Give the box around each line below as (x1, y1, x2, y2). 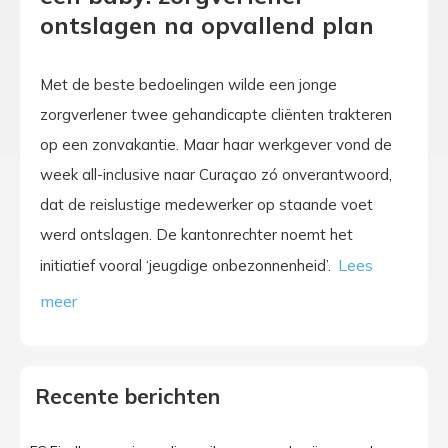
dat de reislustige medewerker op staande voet (40, 194, 373, 214)
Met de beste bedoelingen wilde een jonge (40, 74, 337, 94)
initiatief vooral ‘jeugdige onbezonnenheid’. (40, 255, 335, 275)
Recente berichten (35, 383, 220, 410)
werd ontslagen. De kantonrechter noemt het (40, 224, 353, 244)
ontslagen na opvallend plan (40, 9, 374, 40)
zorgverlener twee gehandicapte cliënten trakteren (40, 104, 392, 124)
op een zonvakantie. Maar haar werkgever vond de (40, 134, 392, 154)
